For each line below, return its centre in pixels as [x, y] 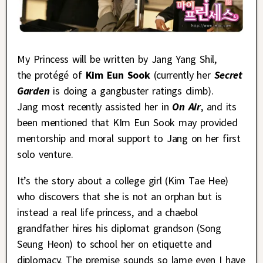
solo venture [44, 154]
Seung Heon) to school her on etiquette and [114, 244]
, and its [218, 107]
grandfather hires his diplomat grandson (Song [119, 228]
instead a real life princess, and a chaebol [108, 213]
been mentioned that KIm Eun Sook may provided [127, 123]
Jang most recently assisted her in [95, 107]
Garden [35, 91]
